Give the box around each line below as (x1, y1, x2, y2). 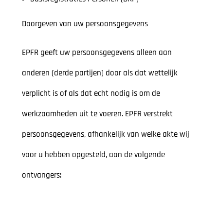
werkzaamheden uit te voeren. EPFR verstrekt (21, 109, 173, 120)
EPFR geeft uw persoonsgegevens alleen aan (21, 47, 172, 58)
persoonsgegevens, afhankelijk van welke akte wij (21, 129, 189, 140)
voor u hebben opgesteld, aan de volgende (21, 149, 165, 161)
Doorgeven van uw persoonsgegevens (21, 18, 148, 30)
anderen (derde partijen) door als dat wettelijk (21, 68, 178, 79)
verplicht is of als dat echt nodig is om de (21, 88, 160, 99)
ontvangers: (21, 170, 61, 181)
